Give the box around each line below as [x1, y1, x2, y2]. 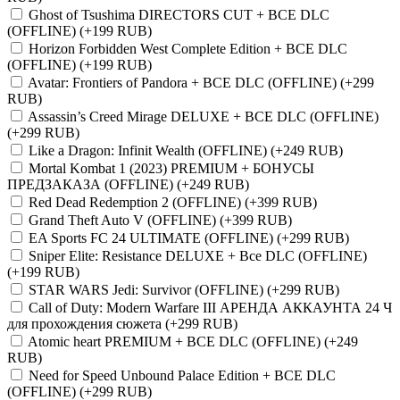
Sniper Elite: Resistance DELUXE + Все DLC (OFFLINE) [29, 247, 367, 263]
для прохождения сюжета [7, 315, 165, 331]
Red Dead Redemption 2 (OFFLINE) [29, 194, 245, 210]
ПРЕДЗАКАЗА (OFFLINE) [7, 176, 177, 192]
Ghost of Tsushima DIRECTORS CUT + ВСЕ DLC [29, 6, 329, 22]
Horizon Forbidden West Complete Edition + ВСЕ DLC [29, 40, 347, 56]
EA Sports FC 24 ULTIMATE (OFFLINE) [29, 229, 277, 246]
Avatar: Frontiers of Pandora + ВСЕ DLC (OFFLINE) [28, 74, 340, 90]
